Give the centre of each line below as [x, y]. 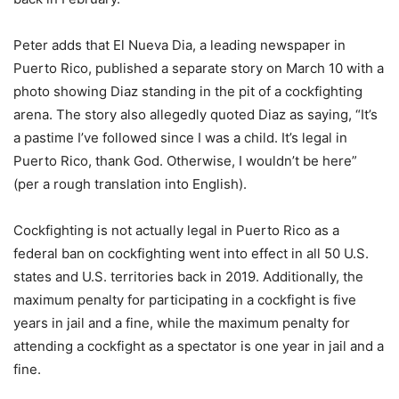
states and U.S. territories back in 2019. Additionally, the [188, 277]
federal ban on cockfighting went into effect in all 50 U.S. [191, 254]
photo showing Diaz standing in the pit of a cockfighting [188, 92]
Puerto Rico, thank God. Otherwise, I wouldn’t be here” [185, 161]
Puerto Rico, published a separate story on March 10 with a [199, 69]
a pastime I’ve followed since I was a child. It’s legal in [180, 138]
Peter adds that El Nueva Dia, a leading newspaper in [179, 45]
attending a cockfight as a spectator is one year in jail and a [199, 346]
